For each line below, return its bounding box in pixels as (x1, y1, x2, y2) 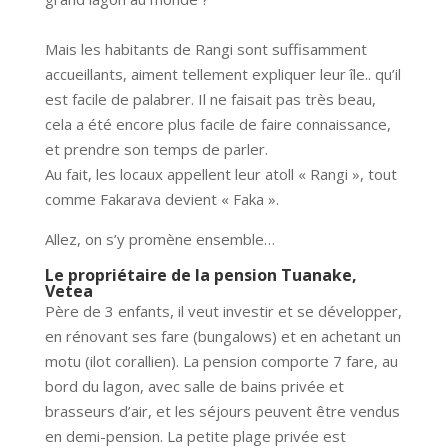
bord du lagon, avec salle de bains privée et (44, 376, 344, 396)
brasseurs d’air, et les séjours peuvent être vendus (44, 401, 400, 421)
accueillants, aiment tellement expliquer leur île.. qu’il (44, 64, 401, 84)
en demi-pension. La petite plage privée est (44, 426, 346, 446)
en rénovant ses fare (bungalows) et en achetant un (44, 326, 401, 346)
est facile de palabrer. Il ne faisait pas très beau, (44, 89, 376, 109)
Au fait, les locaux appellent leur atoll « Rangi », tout (44, 164, 397, 184)
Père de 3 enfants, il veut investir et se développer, (44, 301, 402, 321)
